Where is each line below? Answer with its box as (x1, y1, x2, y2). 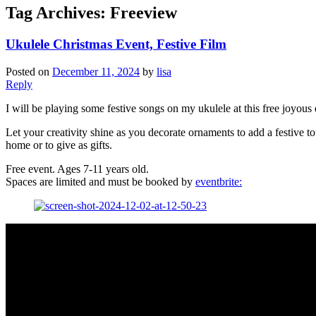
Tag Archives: (6, 4, 110, 23)
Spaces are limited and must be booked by (6, 175, 195, 188)
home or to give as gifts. (6, 138, 112, 151)
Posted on (6, 65, 52, 78)
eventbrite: (195, 175, 242, 188)
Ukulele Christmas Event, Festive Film (6, 37, 226, 52)
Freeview (110, 4, 177, 23)
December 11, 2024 (52, 65, 140, 78)
